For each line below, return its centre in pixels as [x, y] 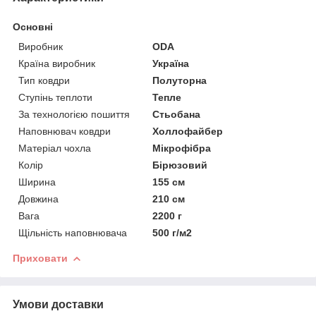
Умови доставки [58, 304]
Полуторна [180, 80]
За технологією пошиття [74, 114]
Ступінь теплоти [55, 97]
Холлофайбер [188, 131]
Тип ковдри [44, 80]
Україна [171, 63]
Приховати [40, 258]
